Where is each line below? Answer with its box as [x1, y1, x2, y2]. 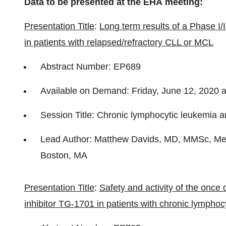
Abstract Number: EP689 [40, 62, 141, 72]
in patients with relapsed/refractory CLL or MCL [24, 37, 213, 47]
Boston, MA [40, 150, 87, 160]
